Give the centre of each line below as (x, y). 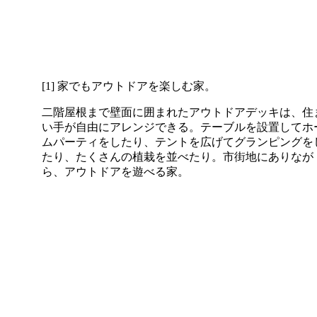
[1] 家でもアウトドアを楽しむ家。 (128, 86)
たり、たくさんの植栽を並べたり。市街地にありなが (177, 157)
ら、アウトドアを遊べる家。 (115, 172)
